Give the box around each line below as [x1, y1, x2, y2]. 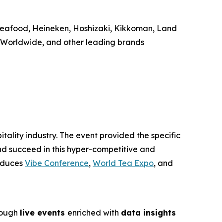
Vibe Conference [25, 158, 89, 168]
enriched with [67, 207, 121, 218]
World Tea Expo [93, 158, 154, 168]
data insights [121, 207, 176, 218]
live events [20, 207, 67, 218]
